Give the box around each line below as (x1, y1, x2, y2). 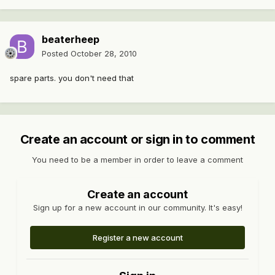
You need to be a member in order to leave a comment (32, 155, 243, 165)
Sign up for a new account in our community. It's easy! (33, 203, 242, 213)
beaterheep (42, 33, 99, 46)
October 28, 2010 (71, 48, 137, 59)
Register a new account (92, 233, 183, 243)
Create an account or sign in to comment (20, 132, 255, 147)
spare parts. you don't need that (10, 73, 134, 83)
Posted (42, 48, 71, 59)
